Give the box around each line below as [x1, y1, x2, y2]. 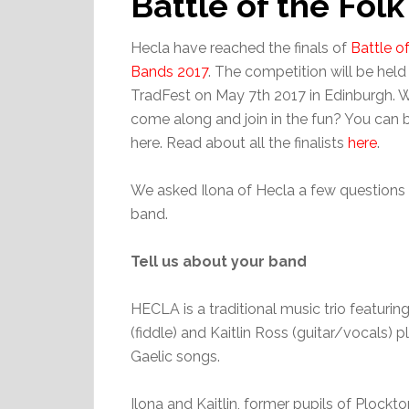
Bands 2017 [131, 63, 208, 80]
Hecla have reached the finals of [131, 39, 351, 57]
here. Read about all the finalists [131, 134, 348, 152]
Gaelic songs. [131, 348, 220, 365]
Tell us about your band [131, 253, 307, 270]
